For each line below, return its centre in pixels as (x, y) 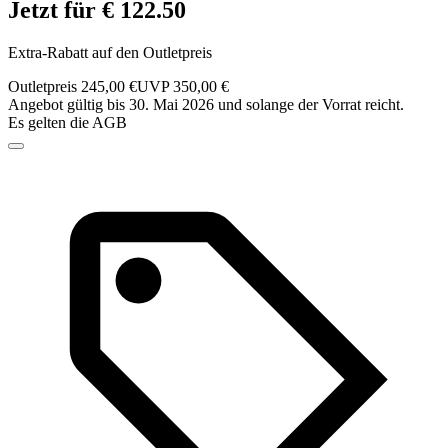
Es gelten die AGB (67, 123)
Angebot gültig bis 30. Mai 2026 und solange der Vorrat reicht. (206, 105)
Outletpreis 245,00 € (72, 87)
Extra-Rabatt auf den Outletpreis (110, 53)
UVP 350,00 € (183, 87)
